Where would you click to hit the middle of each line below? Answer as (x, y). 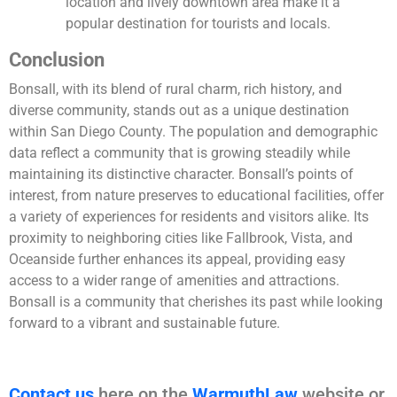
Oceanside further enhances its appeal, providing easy (177, 260)
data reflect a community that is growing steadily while (179, 153)
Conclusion (57, 60)
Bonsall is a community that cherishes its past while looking (196, 302)
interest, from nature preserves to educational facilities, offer (196, 196)
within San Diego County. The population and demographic (193, 132)
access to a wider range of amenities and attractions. (174, 281)
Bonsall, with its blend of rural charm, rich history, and (175, 90)
